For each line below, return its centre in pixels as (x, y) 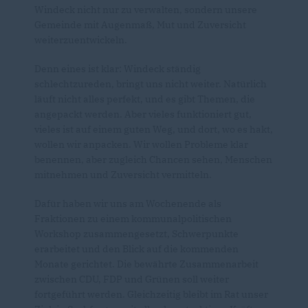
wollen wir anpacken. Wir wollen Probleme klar (141, 145)
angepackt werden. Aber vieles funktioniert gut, (143, 114)
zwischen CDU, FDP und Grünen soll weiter (132, 279)
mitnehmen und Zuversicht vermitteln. (123, 175)
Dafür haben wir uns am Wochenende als (128, 204)
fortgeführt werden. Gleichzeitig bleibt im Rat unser (151, 295)
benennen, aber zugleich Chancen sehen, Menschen (153, 160)
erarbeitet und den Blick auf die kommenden (136, 249)
